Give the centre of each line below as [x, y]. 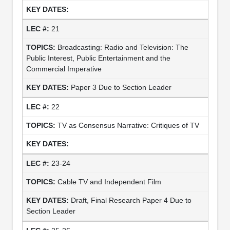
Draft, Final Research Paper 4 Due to [131, 200]
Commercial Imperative [64, 69]
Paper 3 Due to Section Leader [121, 87]
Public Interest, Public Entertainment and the [98, 58]
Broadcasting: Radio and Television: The [123, 47]
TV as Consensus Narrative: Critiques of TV [128, 125]
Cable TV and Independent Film [109, 181]
